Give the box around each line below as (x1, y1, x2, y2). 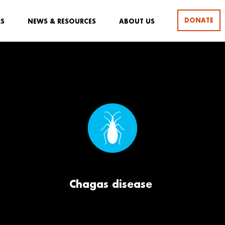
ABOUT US (119, 18, 155, 25)
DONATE (184, 16, 213, 24)
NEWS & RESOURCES (28, 18, 96, 25)
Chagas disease (69, 177, 152, 190)
